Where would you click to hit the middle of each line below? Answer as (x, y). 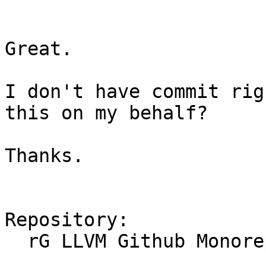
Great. (39, 49)
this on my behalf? (106, 113)
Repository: (67, 220)
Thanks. (44, 156)
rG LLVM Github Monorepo (16, 241)
